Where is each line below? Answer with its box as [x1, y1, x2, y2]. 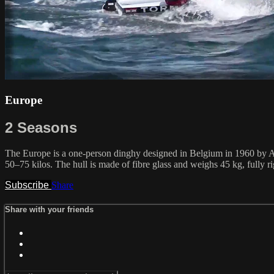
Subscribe [5, 180, 51, 191]
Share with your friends [5, 204, 94, 214]
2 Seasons [5, 119, 77, 136]
